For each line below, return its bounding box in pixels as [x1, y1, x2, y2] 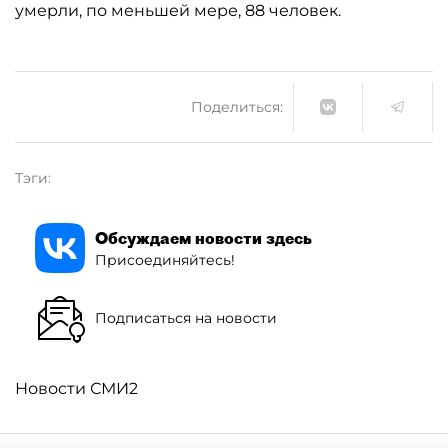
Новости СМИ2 [15, 379, 138, 398]
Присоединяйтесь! [95, 250, 235, 269]
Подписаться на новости [95, 308, 277, 327]
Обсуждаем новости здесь [95, 227, 312, 248]
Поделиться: [191, 97, 283, 116]
